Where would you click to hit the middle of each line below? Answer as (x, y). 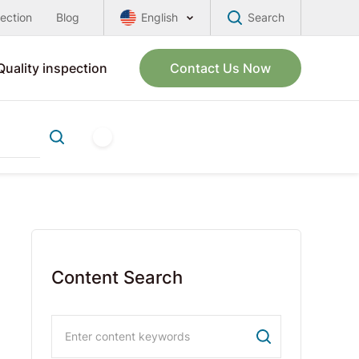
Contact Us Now (220, 68)
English (159, 17)
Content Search (117, 277)
